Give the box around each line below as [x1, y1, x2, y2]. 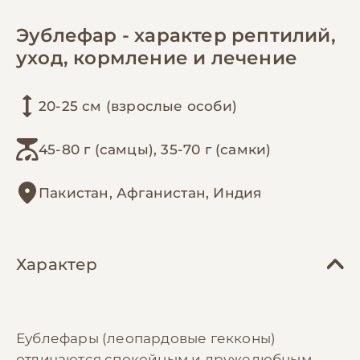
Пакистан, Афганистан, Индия [39, 184, 262, 201]
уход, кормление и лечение [16, 46, 297, 69]
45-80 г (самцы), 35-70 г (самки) [39, 141, 272, 157]
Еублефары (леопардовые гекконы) [16, 329, 276, 346]
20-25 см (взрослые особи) [39, 97, 237, 114]
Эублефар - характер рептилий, [16, 23, 336, 47]
